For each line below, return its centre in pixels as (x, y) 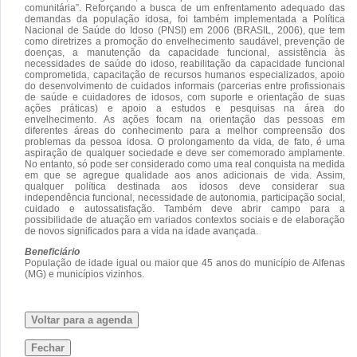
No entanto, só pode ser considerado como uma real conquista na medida (185, 164)
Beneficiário (52, 251)
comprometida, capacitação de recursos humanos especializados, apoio (185, 75)
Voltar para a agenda (82, 320)
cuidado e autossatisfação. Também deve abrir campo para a (185, 208)
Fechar (48, 347)
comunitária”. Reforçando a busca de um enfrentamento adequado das (185, 8)
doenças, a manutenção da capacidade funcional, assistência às (185, 52)
